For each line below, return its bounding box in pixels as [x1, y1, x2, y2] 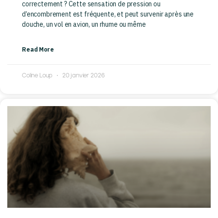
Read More [22, 46, 54, 54]
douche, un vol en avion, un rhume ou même [22, 20, 146, 29]
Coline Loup [22, 73, 54, 79]
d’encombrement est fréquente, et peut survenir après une [22, 10, 194, 19]
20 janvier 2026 [60, 73, 105, 79]
